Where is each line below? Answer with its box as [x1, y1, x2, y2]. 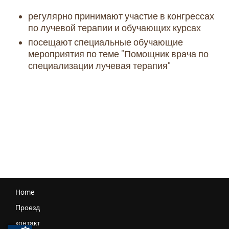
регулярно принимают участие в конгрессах [28, 11, 214, 22]
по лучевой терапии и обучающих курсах [28, 22, 201, 34]
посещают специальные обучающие [28, 37, 183, 48]
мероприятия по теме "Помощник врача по [28, 49, 209, 60]
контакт [15, 219, 40, 227]
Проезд [15, 203, 40, 212]
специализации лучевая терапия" [28, 60, 171, 72]
